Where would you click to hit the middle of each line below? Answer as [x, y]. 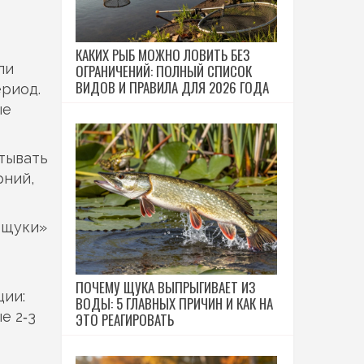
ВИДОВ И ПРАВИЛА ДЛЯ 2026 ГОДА [172, 87]
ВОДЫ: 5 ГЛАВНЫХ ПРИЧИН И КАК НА [174, 303]
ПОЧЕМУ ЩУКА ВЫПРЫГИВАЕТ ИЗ [165, 287]
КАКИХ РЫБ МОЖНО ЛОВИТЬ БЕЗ [162, 55]
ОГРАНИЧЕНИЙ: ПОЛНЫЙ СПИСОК [164, 71]
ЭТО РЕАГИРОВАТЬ [125, 320]
